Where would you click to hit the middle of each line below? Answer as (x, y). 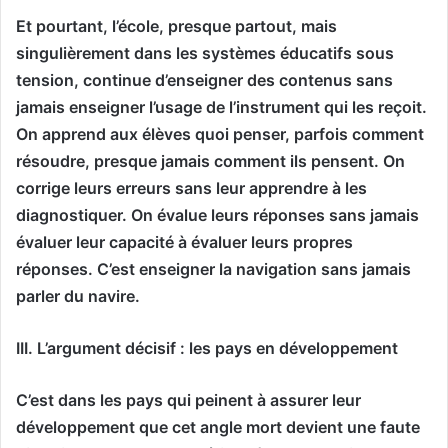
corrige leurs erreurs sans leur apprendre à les (191, 187)
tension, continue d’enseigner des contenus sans (204, 79)
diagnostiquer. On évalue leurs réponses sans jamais (217, 214)
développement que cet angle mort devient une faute (218, 426)
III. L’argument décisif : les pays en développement (207, 347)
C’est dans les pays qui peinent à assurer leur (188, 399)
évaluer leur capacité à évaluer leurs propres (184, 241)
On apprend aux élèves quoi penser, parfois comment (220, 133)
